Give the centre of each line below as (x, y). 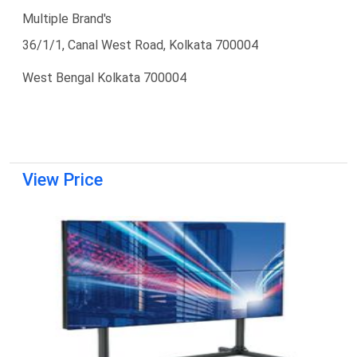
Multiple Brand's (67, 18)
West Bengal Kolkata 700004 (104, 77)
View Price (63, 179)
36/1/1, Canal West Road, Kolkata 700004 (140, 45)
